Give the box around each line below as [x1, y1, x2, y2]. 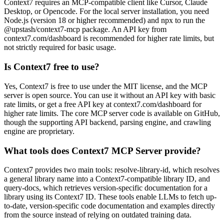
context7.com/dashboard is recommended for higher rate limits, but [4, 34, 214, 43]
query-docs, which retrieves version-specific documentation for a [4, 183, 207, 192]
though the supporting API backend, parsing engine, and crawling [4, 117, 211, 126]
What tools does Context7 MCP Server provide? [4, 145, 201, 156]
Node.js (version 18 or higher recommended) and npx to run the [4, 16, 205, 25]
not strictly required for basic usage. [4, 43, 116, 52]
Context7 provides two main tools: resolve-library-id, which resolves [4, 165, 219, 174]
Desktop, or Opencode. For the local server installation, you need [4, 7, 209, 16]
